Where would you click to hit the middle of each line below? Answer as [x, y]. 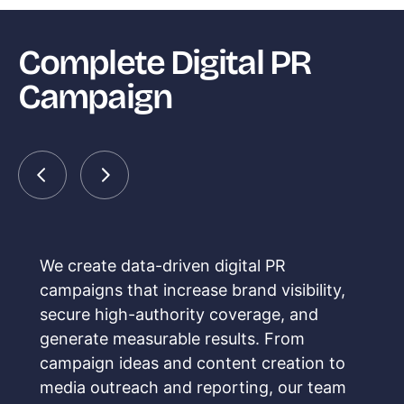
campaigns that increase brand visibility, [193, 290]
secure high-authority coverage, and [179, 315]
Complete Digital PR [164, 63]
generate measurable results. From [172, 339]
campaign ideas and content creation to [193, 363]
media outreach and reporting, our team [193, 388]
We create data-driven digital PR [163, 266]
